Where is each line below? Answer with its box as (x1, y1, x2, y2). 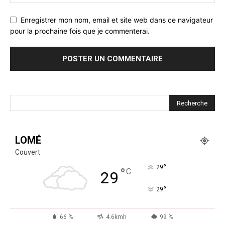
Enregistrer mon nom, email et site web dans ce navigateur (21, 15, 213, 24)
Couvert (15, 148, 40, 157)
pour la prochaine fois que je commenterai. (10, 27, 150, 36)
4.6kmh (105, 213, 127, 221)
